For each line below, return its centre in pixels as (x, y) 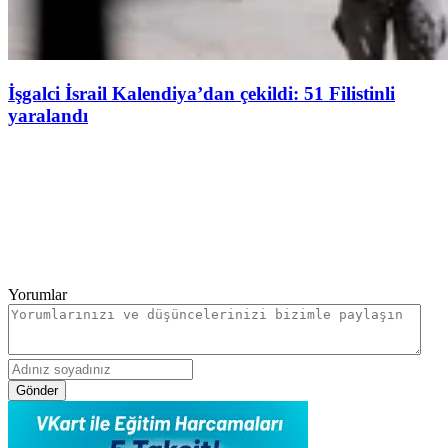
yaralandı (48, 115)
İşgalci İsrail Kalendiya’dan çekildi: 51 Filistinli (201, 93)
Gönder (37, 390)
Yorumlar (37, 294)
